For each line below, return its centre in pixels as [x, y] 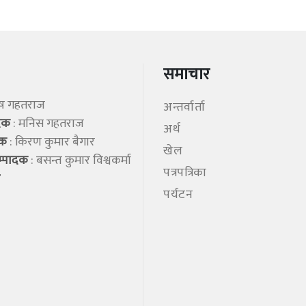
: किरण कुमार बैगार [51, 142]
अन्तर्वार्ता [184, 108]
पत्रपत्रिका [185, 173]
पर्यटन [178, 195]
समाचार [186, 75]
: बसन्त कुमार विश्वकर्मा [80, 161]
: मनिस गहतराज [47, 124]
